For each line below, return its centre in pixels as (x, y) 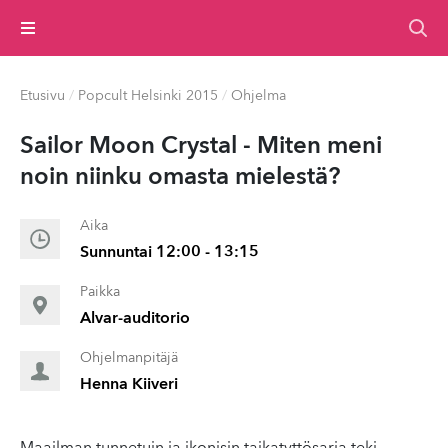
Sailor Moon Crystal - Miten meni (201, 147)
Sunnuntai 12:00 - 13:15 (169, 253)
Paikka (100, 292)
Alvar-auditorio (135, 319)
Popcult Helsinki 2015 (148, 96)
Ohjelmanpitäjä (129, 358)
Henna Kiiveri (129, 385)
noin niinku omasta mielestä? (180, 178)
